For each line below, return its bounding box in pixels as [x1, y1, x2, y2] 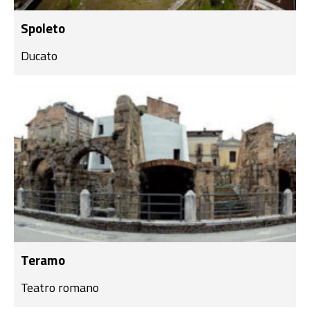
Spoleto [21, 18, 65, 38]
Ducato [21, 46, 57, 65]
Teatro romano [21, 278, 99, 297]
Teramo [21, 250, 65, 270]
